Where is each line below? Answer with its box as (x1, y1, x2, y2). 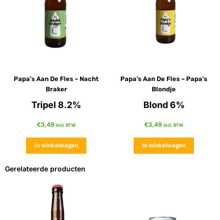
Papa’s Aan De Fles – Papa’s (120, 75, 207, 83)
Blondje (152, 85, 176, 93)
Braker (45, 85, 67, 93)
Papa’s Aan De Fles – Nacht (14, 75, 99, 83)
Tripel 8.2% (31, 100, 81, 110)
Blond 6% (143, 100, 185, 110)
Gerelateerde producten (5, 165, 85, 173)
